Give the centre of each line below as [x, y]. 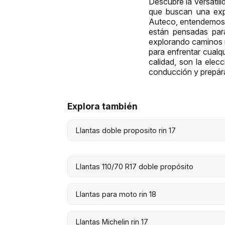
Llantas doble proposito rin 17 [126, 130]
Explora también [103, 106]
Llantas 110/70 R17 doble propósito [135, 166]
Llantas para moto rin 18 [116, 194]
